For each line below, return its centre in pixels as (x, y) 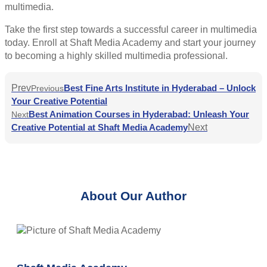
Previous (47, 88)
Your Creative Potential (59, 101)
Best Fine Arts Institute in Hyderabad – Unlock (160, 88)
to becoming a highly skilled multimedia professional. (116, 55)
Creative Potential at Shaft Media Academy (100, 127)
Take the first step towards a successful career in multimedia (131, 29)
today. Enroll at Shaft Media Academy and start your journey (130, 42)
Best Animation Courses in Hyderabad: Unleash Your (139, 114)
